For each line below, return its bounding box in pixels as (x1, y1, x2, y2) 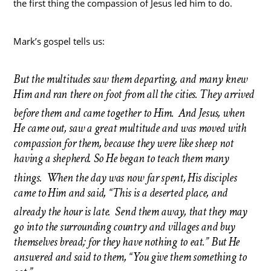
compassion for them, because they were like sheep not (13, 135, 233, 152)
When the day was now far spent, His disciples (46, 169, 237, 186)
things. (13, 169, 45, 186)
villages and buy (168, 219, 235, 235)
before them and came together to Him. (13, 105, 177, 122)
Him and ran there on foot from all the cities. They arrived (13, 86, 254, 102)
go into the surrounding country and (13, 219, 166, 235)
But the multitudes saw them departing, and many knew (13, 71, 247, 87)
